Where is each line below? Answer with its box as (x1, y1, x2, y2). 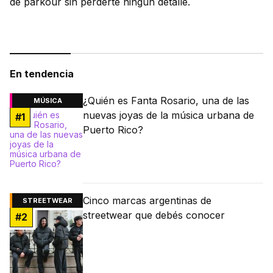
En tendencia (10, 67, 74, 80)
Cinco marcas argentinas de (83, 194, 211, 207)
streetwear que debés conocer (83, 208, 225, 221)
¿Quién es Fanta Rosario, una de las (83, 94, 249, 107)
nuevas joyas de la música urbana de (83, 108, 254, 121)
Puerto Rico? (83, 123, 143, 136)
